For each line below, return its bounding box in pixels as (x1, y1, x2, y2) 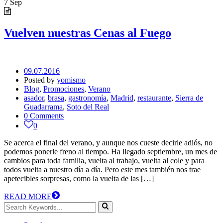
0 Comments (24, 111, 64, 120)
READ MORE (4, 192, 52, 201)
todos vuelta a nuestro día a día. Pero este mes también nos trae (4, 165, 201, 174)
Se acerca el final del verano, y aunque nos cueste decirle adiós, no (4, 138, 213, 147)
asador (24, 94, 44, 103)
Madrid (111, 94, 133, 103)
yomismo (57, 76, 86, 85)
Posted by (24, 76, 57, 85)
